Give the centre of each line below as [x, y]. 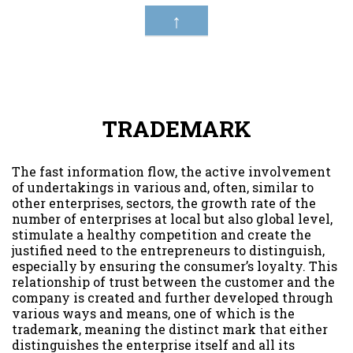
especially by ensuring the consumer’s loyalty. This [175, 266]
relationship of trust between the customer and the [173, 281]
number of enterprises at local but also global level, [172, 218]
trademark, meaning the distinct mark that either [170, 329]
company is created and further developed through [173, 297]
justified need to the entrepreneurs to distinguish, [168, 250]
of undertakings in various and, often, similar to [163, 187]
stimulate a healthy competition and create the [162, 234]
